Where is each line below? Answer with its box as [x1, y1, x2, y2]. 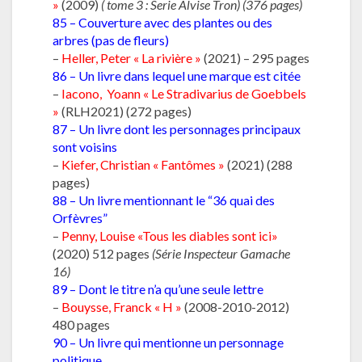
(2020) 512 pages [53, 245, 152, 261]
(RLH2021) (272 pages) [61, 103, 192, 119]
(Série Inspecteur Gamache [152, 245, 290, 261]
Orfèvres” [53, 209, 107, 225]
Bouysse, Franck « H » [61, 298, 182, 314]
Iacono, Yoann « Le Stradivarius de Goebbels [61, 85, 306, 101]
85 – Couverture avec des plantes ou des [53, 14, 272, 30]
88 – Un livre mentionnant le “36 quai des [53, 192, 275, 208]
